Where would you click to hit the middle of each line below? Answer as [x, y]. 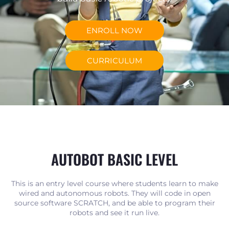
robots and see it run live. [114, 213]
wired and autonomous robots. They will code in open [114, 193]
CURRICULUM [114, 61]
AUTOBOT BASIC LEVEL [114, 159]
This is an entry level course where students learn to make [114, 184]
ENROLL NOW [114, 31]
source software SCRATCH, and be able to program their [114, 203]
